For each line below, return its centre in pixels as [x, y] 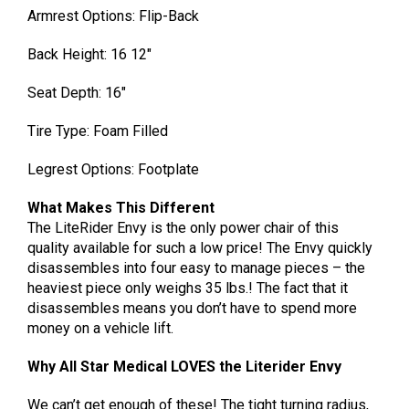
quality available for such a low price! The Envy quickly [200, 248]
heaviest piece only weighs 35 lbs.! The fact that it [188, 288]
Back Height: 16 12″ [89, 55]
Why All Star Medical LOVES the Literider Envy [184, 367]
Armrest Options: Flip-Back [113, 16]
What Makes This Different [121, 208]
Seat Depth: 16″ [77, 93]
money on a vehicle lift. [100, 329]
